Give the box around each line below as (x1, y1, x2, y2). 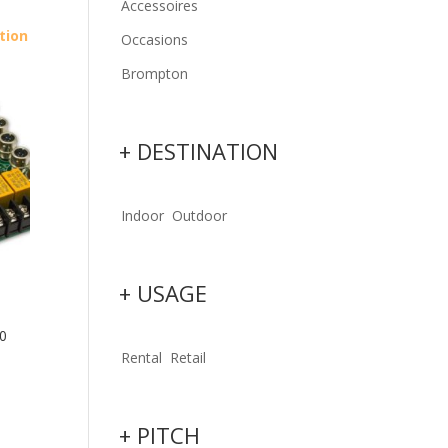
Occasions (121, 30, 189, 49)
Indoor (121, 206, 165, 225)
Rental (121, 348, 163, 367)
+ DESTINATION (119, 136, 279, 166)
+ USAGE (119, 278, 208, 308)
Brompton (121, 64, 189, 83)
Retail (170, 348, 207, 367)
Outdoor (172, 206, 228, 225)
